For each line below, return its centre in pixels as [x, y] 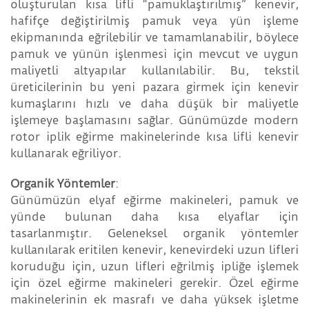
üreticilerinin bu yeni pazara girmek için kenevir [154, 87]
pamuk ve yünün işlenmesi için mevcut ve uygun [154, 54]
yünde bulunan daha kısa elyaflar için [154, 217]
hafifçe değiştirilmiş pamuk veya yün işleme [154, 21]
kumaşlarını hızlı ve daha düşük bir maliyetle [154, 104]
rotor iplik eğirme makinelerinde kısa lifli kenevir [154, 137]
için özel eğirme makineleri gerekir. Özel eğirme [154, 283]
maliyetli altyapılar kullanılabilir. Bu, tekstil [154, 71]
